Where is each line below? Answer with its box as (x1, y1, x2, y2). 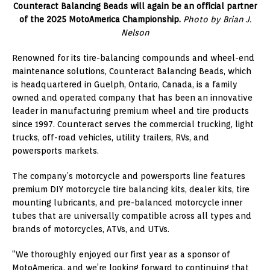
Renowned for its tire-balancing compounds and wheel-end (12, 53, 254, 63)
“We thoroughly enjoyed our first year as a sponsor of (12, 250, 230, 260)
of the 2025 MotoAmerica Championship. (19, 14, 181, 25)
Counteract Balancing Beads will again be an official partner (13, 1, 257, 11)
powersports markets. (12, 146, 99, 156)
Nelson (121, 28, 149, 38)
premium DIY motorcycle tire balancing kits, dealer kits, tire (12, 184, 250, 195)
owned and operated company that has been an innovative (12, 93, 253, 103)
